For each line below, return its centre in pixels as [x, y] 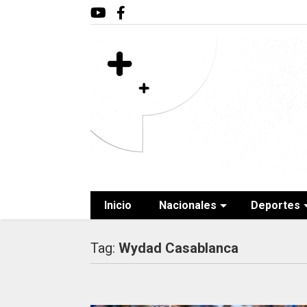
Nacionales [187, 205]
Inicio [118, 205]
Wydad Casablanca [178, 248]
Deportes [275, 205]
